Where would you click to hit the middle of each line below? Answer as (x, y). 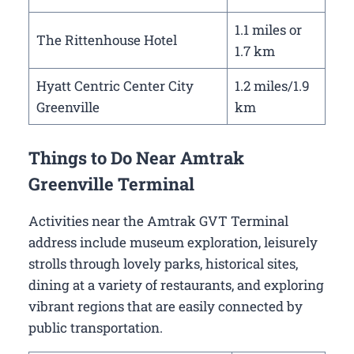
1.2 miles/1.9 (272, 85)
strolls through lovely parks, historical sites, (163, 264)
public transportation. (96, 328)
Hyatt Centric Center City (115, 85)
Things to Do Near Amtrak (136, 158)
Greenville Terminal (111, 184)
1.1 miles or (268, 29)
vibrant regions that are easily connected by (166, 307)
